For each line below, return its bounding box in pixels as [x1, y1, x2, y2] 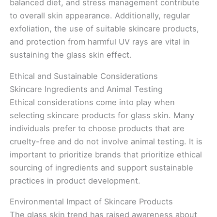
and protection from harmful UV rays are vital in [10, 37, 190, 47]
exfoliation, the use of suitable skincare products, [10, 24, 199, 34]
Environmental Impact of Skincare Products [10, 197, 173, 207]
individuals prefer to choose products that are [10, 123, 185, 133]
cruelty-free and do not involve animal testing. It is [10, 136, 202, 146]
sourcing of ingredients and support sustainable [10, 162, 193, 172]
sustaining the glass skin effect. [10, 50, 132, 60]
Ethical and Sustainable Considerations [10, 71, 158, 81]
